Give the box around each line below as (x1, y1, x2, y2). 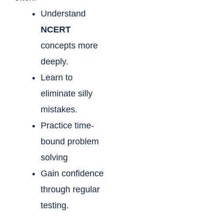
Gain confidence (41, 169, 104, 179)
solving (41, 153, 68, 163)
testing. (41, 201, 69, 211)
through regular (41, 185, 100, 195)
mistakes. (41, 105, 77, 115)
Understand (41, 9, 86, 19)
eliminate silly (41, 89, 93, 99)
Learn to (41, 73, 73, 83)
